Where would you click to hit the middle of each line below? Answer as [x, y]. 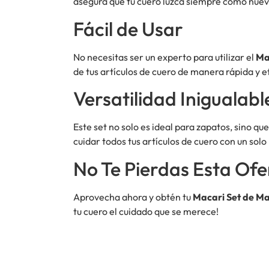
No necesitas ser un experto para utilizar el [165, 57]
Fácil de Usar [128, 29]
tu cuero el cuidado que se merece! [146, 211]
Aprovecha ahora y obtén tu [133, 197]
